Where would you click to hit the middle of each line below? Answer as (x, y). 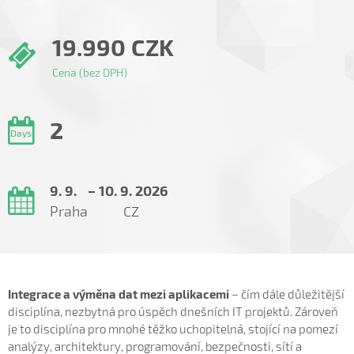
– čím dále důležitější (287, 294)
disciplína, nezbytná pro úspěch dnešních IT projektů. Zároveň (173, 311)
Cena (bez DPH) (90, 73)
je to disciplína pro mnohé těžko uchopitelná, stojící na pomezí (173, 329)
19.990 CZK (113, 47)
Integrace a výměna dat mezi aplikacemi (119, 294)
